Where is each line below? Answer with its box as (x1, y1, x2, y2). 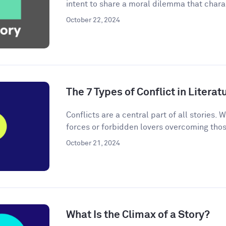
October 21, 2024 (66, 139, 120, 147)
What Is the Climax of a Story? (66, 210, 210, 221)
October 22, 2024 (66, 17, 120, 24)
